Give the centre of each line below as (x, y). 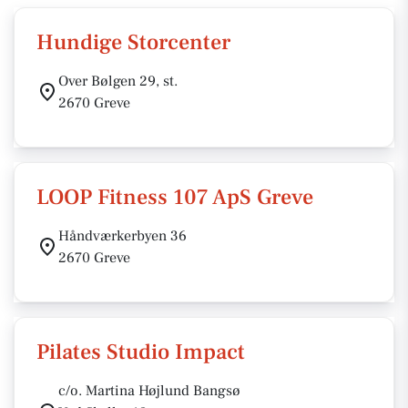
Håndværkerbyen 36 (122, 236)
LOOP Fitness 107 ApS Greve (175, 197)
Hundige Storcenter (133, 42)
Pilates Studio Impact (141, 352)
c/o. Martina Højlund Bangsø (149, 391)
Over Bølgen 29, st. (118, 81)
